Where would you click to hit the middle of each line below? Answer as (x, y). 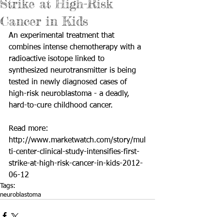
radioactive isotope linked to (58, 59)
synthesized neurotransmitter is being (74, 71)
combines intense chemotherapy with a (76, 47)
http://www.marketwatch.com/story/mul (77, 140)
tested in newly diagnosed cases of (69, 82)
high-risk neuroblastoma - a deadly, (70, 94)
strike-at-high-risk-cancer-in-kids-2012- (76, 164)
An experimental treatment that (63, 36)
